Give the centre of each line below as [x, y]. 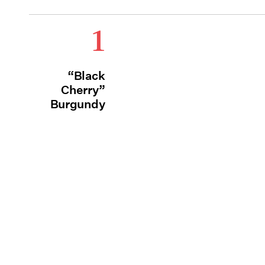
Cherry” [83, 90]
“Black [86, 76]
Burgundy [77, 104]
